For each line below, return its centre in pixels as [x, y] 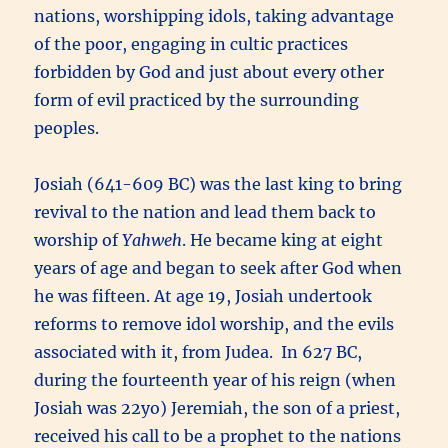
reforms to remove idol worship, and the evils [214, 324]
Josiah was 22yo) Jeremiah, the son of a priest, [217, 408]
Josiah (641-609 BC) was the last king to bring [218, 184]
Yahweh [152, 240]
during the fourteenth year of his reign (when [215, 380]
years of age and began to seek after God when [218, 268]
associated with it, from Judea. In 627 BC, [198, 352]
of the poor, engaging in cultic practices [191, 44]
